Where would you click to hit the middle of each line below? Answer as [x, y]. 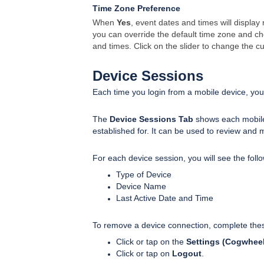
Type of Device [144, 174]
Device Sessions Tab [151, 119]
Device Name [141, 186]
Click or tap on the [151, 241]
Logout [187, 253]
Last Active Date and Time [165, 198]
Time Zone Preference [136, 8]
